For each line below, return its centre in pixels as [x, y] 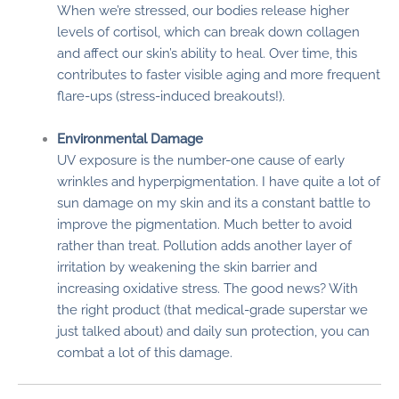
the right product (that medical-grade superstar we [212, 309]
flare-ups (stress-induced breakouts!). [171, 96]
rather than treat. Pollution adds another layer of [204, 245]
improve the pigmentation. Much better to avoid [204, 224]
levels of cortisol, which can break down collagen [208, 32]
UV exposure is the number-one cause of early [200, 159]
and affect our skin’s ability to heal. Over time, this [207, 53]
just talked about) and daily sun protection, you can [213, 330]
